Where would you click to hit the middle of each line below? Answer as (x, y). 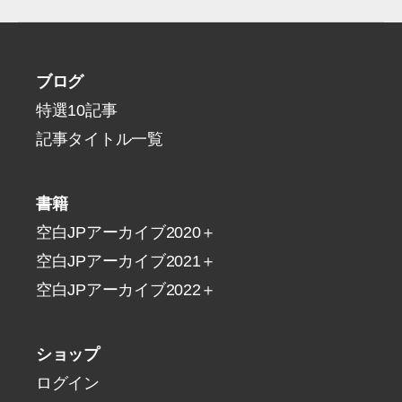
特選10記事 (77, 110)
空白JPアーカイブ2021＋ (127, 261)
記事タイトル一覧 (100, 139)
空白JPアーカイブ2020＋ (127, 232)
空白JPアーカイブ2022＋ (127, 290)
